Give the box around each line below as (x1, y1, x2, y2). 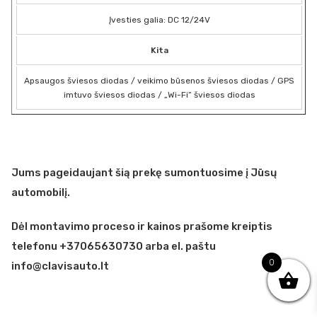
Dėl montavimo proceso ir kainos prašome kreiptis (11, 219, 272, 233)
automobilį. (11, 185, 70, 199)
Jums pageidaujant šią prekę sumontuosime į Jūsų (11, 166, 277, 179)
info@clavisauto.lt (11, 259, 109, 272)
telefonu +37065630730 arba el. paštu (11, 239, 216, 253)
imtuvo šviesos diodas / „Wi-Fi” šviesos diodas (63, 89, 255, 100)
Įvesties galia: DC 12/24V (108, 14, 210, 25)
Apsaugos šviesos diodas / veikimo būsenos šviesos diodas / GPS (24, 75, 294, 86)
